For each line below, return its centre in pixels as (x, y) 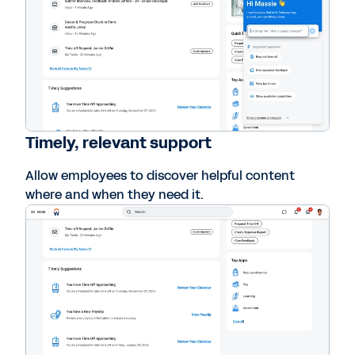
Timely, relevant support (118, 143)
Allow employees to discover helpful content (160, 176)
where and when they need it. (115, 195)
